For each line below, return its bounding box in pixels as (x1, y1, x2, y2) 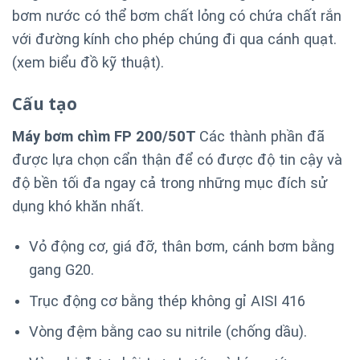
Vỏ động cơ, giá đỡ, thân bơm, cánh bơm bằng (28, 237, 334, 255)
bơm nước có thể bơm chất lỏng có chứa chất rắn (12, 7, 342, 25)
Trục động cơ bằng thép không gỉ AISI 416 (28, 292, 305, 309)
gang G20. (28, 260, 94, 278)
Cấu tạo (12, 92, 77, 116)
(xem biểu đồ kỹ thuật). (12, 54, 164, 72)
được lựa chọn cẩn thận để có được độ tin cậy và (12, 151, 342, 169)
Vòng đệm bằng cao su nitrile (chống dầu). (28, 323, 307, 341)
